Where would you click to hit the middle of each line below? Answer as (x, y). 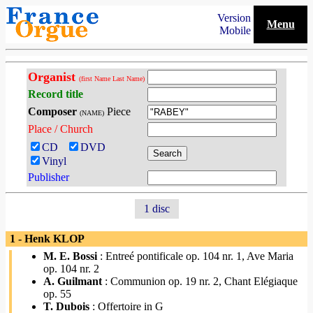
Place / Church (60, 129)
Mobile (236, 30)
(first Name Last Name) (112, 79)
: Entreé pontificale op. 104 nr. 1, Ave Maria (195, 256)
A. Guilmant (73, 281)
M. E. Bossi (70, 256)
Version (235, 18)
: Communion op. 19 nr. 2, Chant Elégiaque (200, 281)
